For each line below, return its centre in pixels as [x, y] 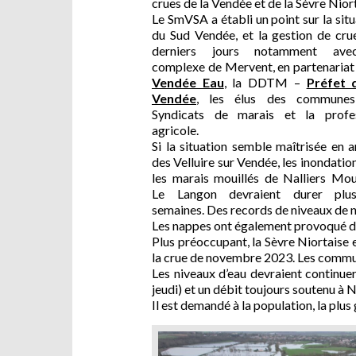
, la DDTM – [265, 83]
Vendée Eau [188, 83]
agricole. [175, 130]
